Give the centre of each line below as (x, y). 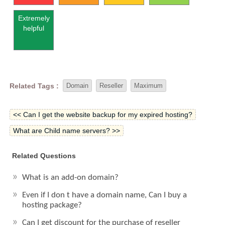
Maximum (149, 86)
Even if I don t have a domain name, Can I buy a (105, 195)
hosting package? (52, 205)
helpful (34, 28)
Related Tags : (34, 86)
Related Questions (44, 156)
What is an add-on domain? (71, 178)
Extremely (34, 18)
